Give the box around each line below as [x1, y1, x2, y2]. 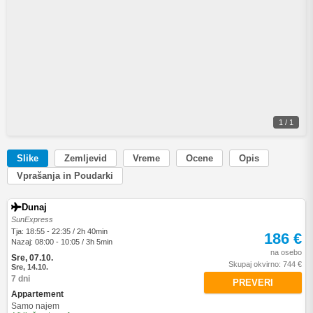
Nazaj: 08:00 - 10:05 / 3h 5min [11, 238, 112, 246]
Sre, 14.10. [11, 263, 48, 271]
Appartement [11, 289, 64, 299]
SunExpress [11, 215, 53, 224]
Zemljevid [64, 153, 107, 163]
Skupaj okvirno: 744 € [228, 259, 302, 268]
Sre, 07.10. [11, 253, 53, 263]
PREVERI [233, 277, 273, 288]
